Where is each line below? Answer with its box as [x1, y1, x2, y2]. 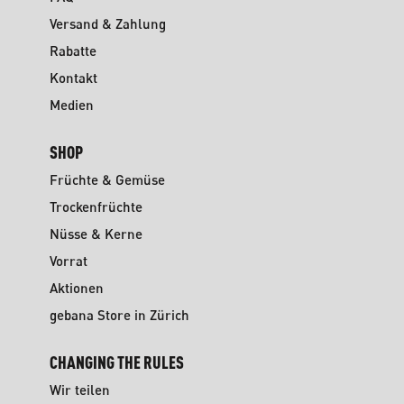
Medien [49, 96, 94, 113]
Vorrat [49, 252, 87, 269]
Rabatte [49, 42, 96, 59]
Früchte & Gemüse [49, 171, 165, 188]
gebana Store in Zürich [49, 307, 189, 323]
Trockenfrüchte [49, 198, 142, 215]
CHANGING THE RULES [49, 352, 184, 372]
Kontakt [49, 69, 97, 86]
